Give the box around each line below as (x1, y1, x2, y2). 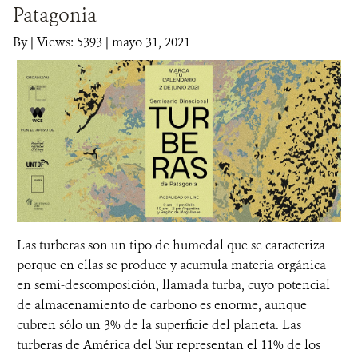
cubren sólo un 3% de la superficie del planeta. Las (17, 316, 301, 333)
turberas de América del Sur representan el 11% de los (17, 336, 320, 353)
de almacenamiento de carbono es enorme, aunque (17, 296, 307, 313)
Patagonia (13, 2, 97, 28)
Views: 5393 (37, 34, 102, 50)
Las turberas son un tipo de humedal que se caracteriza (17, 237, 325, 253)
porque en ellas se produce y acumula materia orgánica (17, 257, 326, 273)
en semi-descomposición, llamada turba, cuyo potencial (17, 276, 330, 293)
